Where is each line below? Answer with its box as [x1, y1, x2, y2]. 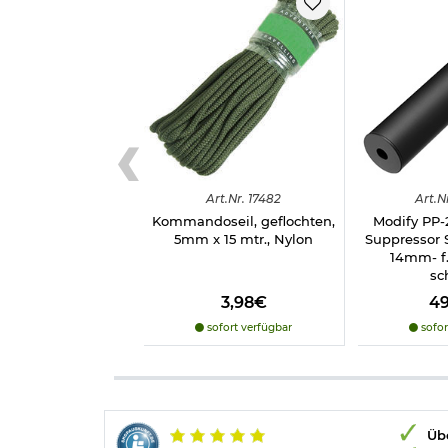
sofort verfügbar [204, 321, 293, 335]
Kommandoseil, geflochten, [152, 213, 336, 230]
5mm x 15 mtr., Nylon [174, 231, 314, 248]
